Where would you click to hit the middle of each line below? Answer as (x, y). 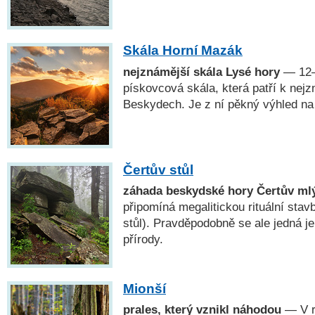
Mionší (144, 288)
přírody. (143, 239)
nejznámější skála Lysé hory (201, 71)
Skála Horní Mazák (183, 51)
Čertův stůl (158, 169)
